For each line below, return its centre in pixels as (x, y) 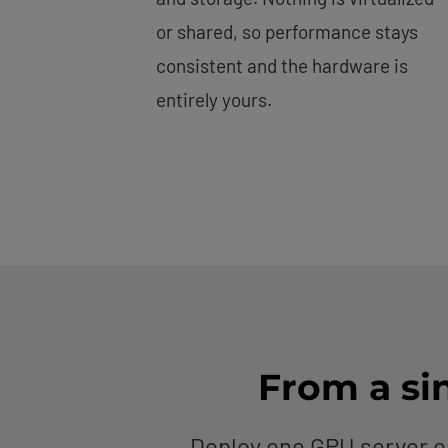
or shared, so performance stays (287, 31)
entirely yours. (214, 99)
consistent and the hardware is (282, 65)
